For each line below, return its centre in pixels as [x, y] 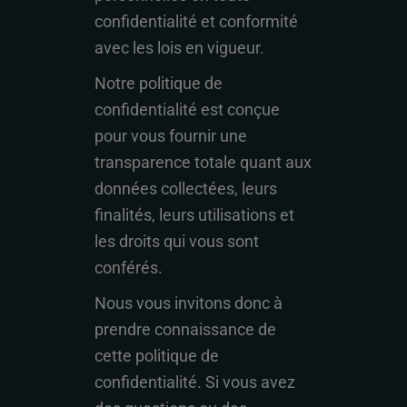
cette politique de [157, 356]
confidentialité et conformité [196, 21]
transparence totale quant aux [203, 162]
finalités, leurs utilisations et [194, 215]
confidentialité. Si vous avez [195, 382]
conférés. [129, 268]
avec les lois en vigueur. [179, 48]
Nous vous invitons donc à [189, 303]
